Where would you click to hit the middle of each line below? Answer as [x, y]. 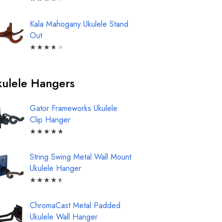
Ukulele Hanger [55, 168]
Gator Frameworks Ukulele [74, 108]
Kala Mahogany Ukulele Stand [79, 24]
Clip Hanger [50, 120]
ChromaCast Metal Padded [75, 205]
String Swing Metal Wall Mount [81, 157]
